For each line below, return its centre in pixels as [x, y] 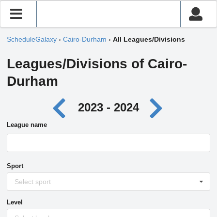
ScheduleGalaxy [32, 39]
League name [27, 125]
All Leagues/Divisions [149, 39]
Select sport [33, 182]
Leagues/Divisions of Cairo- [97, 64]
